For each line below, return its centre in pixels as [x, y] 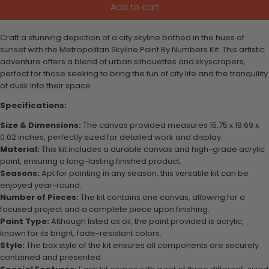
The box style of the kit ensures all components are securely [142, 245]
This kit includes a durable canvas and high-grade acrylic [152, 149]
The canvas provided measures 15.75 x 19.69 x [170, 125]
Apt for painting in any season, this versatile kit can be [144, 173]
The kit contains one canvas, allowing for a [162, 197]
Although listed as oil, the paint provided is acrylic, [147, 221]
